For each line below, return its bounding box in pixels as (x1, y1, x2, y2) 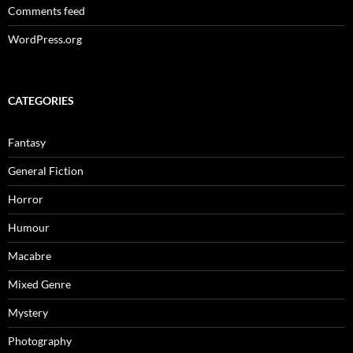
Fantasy (8, 135, 46, 149)
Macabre (8, 248, 51, 262)
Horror (8, 191, 43, 206)
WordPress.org (8, 32, 82, 46)
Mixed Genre (8, 277, 71, 291)
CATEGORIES (8, 93, 74, 107)
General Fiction (8, 163, 84, 177)
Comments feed (8, 3, 85, 17)
